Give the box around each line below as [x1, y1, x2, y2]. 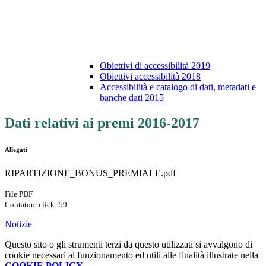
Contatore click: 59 [5, 200, 67, 210]
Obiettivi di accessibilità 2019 [100, 61, 210, 71]
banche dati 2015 [100, 93, 164, 103]
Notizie [5, 219, 32, 230]
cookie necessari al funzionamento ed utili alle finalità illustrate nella [5, 250, 258, 261]
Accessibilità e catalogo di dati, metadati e [100, 82, 256, 93]
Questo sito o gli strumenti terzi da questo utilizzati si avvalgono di [5, 239, 252, 250]
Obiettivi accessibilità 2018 [100, 71, 201, 82]
